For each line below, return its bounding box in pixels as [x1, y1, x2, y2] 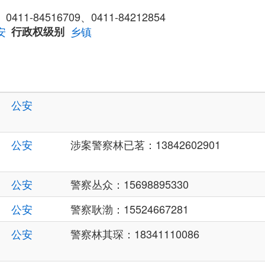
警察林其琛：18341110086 [70, 226, 210, 242]
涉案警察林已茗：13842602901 [70, 137, 221, 153]
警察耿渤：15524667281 [70, 201, 189, 217]
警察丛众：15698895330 [70, 176, 189, 192]
